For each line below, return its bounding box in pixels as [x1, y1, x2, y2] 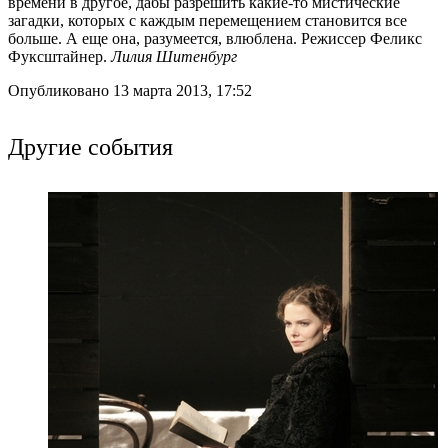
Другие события [8, 129, 173, 162]
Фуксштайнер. [8, 47, 111, 65]
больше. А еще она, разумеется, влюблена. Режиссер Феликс [8, 29, 422, 47]
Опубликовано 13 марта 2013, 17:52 [8, 81, 252, 99]
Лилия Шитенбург [111, 47, 241, 65]
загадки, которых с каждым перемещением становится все [8, 11, 407, 29]
